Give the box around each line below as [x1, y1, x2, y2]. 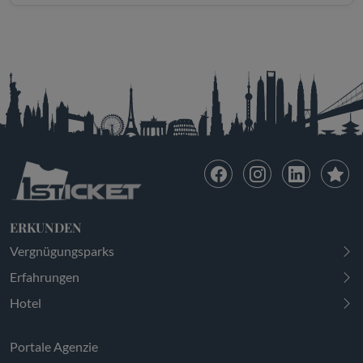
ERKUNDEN [10, 218, 82, 236]
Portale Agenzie [10, 338, 98, 354]
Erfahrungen [10, 268, 79, 284]
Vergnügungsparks [10, 242, 114, 258]
